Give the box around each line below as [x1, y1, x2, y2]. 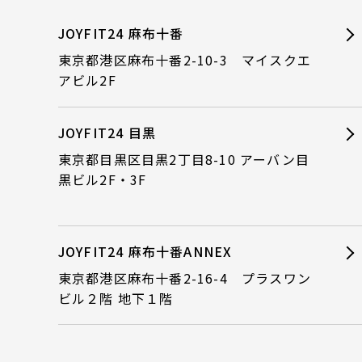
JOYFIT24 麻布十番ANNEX [57, 242, 233, 262]
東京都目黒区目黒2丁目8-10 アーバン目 [57, 149, 309, 169]
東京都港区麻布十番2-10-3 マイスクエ [57, 50, 311, 70]
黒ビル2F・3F [57, 169, 147, 189]
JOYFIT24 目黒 [57, 122, 156, 142]
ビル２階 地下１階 [57, 288, 174, 309]
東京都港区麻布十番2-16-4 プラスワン [57, 268, 311, 288]
